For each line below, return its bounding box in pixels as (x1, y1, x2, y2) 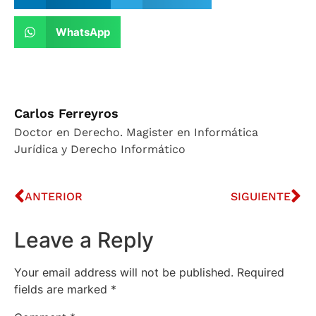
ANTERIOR (25, 190, 83, 204)
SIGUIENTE (231, 190, 291, 204)
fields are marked (14, 282, 111, 297)
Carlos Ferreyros (14, 106, 119, 121)
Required (237, 265, 284, 280)
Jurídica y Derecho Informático (14, 142, 186, 157)
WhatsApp (55, 25, 110, 39)
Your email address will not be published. (14, 265, 233, 280)
